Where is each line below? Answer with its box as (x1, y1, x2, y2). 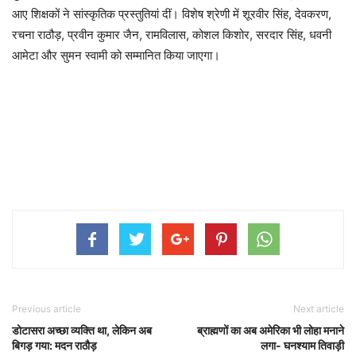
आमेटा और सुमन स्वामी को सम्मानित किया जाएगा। (12, 48, 220, 63)
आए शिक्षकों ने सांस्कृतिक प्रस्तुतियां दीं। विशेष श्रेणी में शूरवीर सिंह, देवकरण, (12, 6, 331, 21)
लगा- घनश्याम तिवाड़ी (261, 339, 344, 352)
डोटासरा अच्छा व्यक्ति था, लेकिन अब (12, 323, 152, 337)
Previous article (12, 303, 81, 315)
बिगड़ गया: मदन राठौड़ (12, 339, 97, 352)
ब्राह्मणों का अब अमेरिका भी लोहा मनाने (197, 323, 344, 337)
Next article (293, 303, 344, 315)
